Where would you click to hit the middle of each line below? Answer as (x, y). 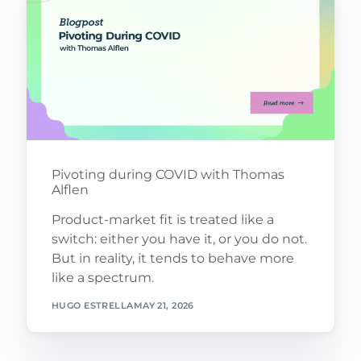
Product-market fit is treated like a (162, 220)
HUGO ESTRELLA (92, 305)
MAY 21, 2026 (164, 305)
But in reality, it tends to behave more (172, 259)
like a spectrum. (102, 278)
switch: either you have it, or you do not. (179, 239)
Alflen (70, 190)
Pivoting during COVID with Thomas (168, 175)
